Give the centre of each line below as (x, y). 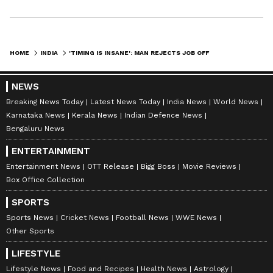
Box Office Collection (45, 180)
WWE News (196, 218)
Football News (142, 218)
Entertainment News (43, 167)
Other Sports (30, 231)
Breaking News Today (45, 102)
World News (236, 102)
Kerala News (95, 115)
